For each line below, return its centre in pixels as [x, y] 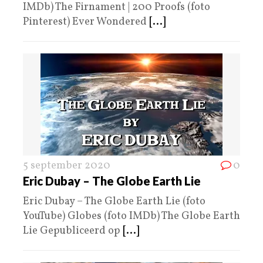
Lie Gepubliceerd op [73, 231]
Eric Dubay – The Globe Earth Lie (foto [114, 201]
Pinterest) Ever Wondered [86, 22]
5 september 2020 [67, 166]
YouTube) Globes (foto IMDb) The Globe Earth [131, 216]
